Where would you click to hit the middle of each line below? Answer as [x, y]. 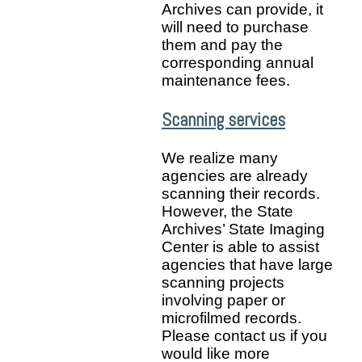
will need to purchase [235, 27]
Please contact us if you [244, 336]
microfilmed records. [232, 318]
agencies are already [235, 176]
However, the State [227, 212]
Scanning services [223, 120]
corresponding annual [238, 63]
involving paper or [223, 301]
